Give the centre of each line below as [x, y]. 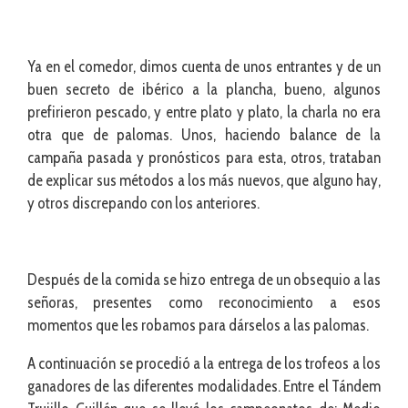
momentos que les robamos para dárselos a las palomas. [198, 325]
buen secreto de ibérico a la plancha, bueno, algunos [204, 89]
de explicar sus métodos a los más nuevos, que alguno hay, [204, 180]
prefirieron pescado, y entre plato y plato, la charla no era [204, 112]
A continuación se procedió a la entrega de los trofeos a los [204, 363]
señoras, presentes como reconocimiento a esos [204, 302]
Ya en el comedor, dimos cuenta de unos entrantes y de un [204, 66]
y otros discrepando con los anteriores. [143, 203]
